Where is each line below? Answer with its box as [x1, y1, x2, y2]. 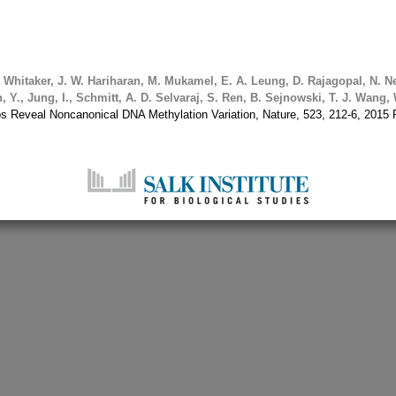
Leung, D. [247, 74, 305, 88]
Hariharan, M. [84, 74, 162, 88]
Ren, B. [218, 91, 263, 105]
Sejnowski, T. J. [262, 91, 353, 105]
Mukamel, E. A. [161, 74, 248, 88]
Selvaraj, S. [152, 91, 219, 105]
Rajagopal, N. [304, 74, 382, 88]
